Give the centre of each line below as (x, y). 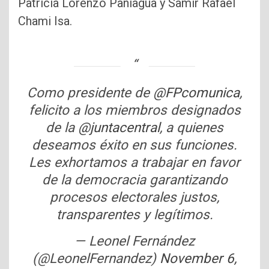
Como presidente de (90, 92)
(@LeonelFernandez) (96, 258)
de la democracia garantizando (134, 179)
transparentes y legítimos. (134, 214)
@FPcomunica (196, 92)
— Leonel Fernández (134, 240)
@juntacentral (119, 127)
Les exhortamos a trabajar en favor (134, 162)
